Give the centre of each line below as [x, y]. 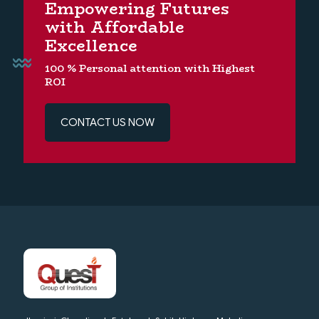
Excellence [91, 45]
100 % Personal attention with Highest [150, 68]
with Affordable [115, 27]
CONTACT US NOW [108, 122]
